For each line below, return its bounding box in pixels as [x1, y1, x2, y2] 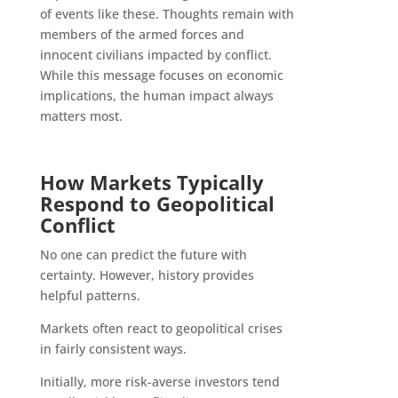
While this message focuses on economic [39, 67, 283, 84]
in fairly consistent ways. [39, 340, 187, 358]
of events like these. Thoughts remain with [39, 5, 294, 23]
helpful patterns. [39, 287, 140, 305]
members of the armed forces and [39, 26, 244, 44]
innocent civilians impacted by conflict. [39, 46, 272, 64]
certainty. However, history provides [39, 267, 254, 284]
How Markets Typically [39, 169, 264, 196]
